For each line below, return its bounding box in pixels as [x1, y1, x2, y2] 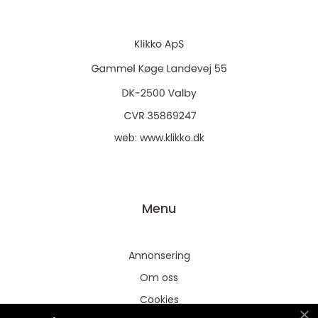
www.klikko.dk [139, 131, 204, 145]
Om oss [140, 270, 178, 285]
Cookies [139, 292, 179, 307]
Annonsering [128, 248, 190, 263]
